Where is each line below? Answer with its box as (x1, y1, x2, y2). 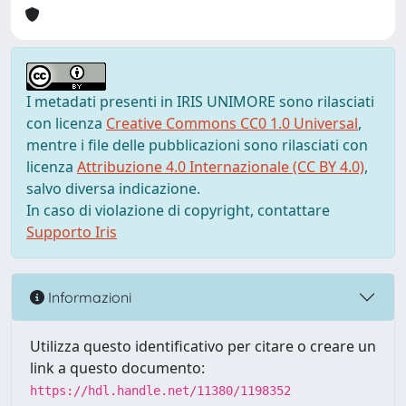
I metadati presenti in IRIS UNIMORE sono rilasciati (26, 92, 374, 111)
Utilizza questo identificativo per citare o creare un (30, 336, 376, 356)
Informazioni (44, 287, 131, 306)
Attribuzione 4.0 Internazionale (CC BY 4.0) (77, 157, 364, 177)
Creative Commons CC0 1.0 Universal (106, 113, 358, 133)
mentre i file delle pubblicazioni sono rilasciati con (26, 135, 368, 155)
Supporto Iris (26, 222, 117, 242)
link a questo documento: (30, 358, 205, 378)
